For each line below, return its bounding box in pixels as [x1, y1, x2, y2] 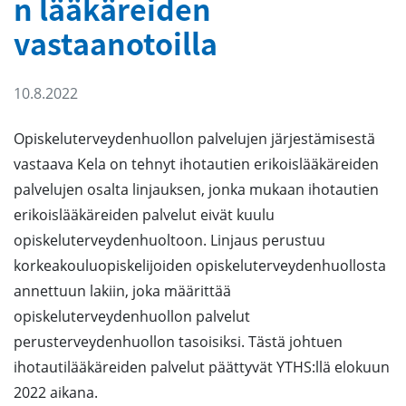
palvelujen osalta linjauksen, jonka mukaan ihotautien [14, 179, 379, 199]
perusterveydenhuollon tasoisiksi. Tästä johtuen [14, 332, 343, 352]
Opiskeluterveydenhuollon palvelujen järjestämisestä [14, 129, 375, 149]
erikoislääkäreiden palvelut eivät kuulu [14, 205, 275, 225]
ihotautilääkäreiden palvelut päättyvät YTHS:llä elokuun [14, 357, 390, 377]
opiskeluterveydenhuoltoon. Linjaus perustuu [14, 230, 325, 250]
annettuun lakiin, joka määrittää [14, 281, 231, 301]
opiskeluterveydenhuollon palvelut [14, 306, 250, 326]
